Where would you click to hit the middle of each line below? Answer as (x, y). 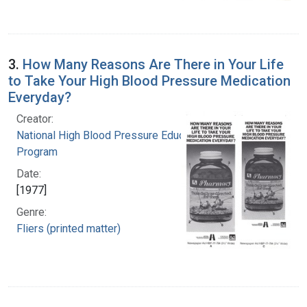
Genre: (32, 212)
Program (37, 152)
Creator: (35, 119)
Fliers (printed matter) (69, 229)
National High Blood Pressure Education (112, 136)
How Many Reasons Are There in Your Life (153, 65)
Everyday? (40, 98)
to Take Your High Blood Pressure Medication (149, 81)
